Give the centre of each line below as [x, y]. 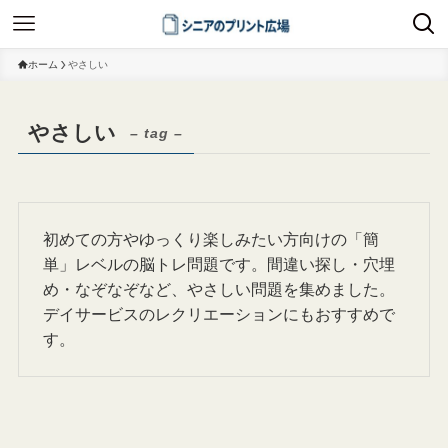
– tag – [157, 133]
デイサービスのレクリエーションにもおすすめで [219, 314]
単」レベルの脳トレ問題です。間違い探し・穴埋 [219, 264]
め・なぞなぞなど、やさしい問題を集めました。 [219, 289]
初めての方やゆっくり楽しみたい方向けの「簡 [211, 239]
